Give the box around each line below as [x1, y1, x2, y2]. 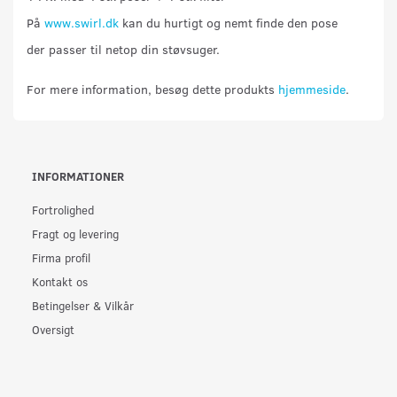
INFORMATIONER [32, 167, 124, 183]
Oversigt [32, 321, 74, 337]
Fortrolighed [32, 201, 94, 217]
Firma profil [32, 249, 90, 265]
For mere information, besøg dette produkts [27, 80, 278, 97]
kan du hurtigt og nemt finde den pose [119, 13, 338, 31]
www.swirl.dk [44, 13, 119, 31]
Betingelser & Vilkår [32, 297, 134, 313]
